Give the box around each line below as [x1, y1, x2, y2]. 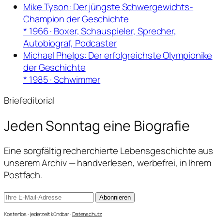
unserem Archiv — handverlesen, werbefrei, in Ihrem [4, 156, 211, 170]
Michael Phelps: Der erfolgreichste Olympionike [23, 48, 213, 62]
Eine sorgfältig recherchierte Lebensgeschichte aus [4, 144, 213, 157]
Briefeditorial [4, 94, 55, 107]
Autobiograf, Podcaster [23, 36, 117, 49]
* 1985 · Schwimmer [23, 73, 101, 86]
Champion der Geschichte [23, 12, 129, 25]
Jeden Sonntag [4, 116, 103, 135]
